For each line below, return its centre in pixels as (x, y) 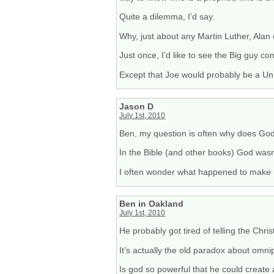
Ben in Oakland (152, 203)
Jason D (137, 106)
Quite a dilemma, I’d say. (167, 17)
